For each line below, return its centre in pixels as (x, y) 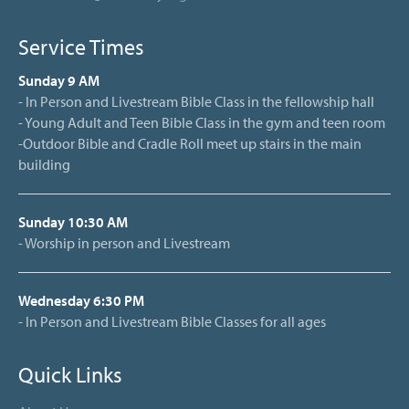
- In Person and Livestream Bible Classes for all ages (172, 321)
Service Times (81, 46)
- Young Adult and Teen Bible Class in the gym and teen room (202, 122)
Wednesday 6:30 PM (81, 300)
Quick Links (70, 374)
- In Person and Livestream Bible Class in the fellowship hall (196, 101)
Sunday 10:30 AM (73, 221)
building (44, 164)
